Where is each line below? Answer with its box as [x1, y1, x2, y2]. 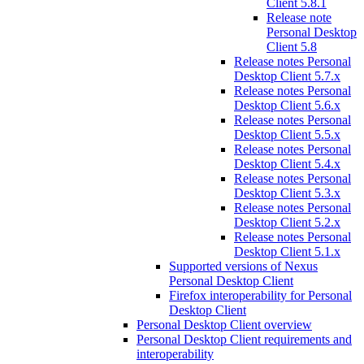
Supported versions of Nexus [169, 259, 318, 273]
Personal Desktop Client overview [136, 318, 312, 331]
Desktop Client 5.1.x [234, 245, 340, 258]
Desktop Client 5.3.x [234, 186, 340, 200]
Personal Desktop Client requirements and [136, 332, 352, 346]
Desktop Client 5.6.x [234, 98, 340, 112]
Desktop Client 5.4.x [234, 157, 340, 171]
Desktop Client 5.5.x [234, 128, 340, 141]
